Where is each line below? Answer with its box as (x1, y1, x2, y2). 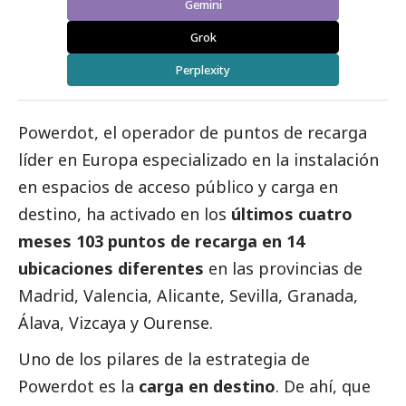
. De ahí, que (275, 375, 371, 398)
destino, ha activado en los (18, 203, 231, 226)
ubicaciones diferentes (18, 257, 204, 280)
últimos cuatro (231, 203, 353, 226)
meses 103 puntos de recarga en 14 (18, 230, 304, 253)
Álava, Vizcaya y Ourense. (18, 312, 213, 334)
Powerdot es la (18, 375, 139, 398)
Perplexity (176, 62, 230, 79)
